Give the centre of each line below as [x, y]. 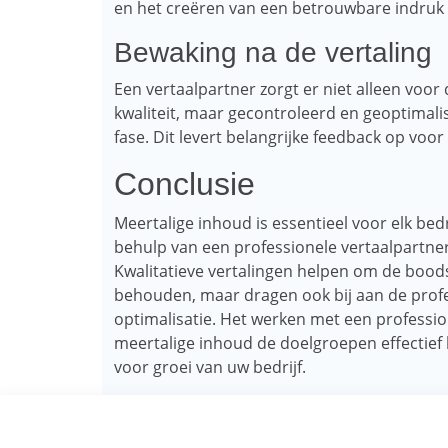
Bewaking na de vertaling [273, 52]
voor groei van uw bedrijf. [210, 367]
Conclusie [184, 184]
